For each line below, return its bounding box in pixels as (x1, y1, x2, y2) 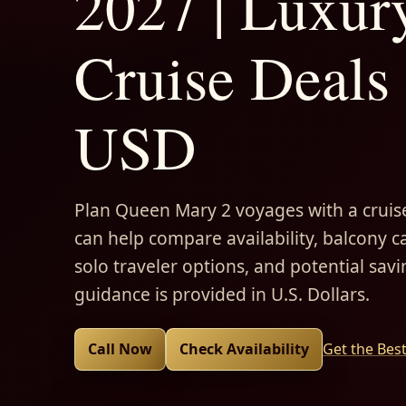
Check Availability (179, 338, 309, 359)
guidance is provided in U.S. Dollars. (74, 281, 370, 306)
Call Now (88, 338, 152, 359)
